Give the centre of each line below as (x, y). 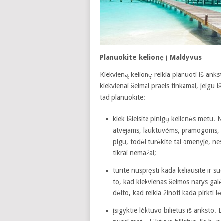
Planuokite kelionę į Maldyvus (151, 57)
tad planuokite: (122, 97)
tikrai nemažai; (134, 153)
